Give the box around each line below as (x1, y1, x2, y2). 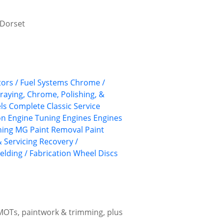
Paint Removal (30, 124, 83, 136)
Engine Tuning (8, 112, 60, 124)
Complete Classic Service (9, 101, 100, 112)
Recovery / (39, 136, 78, 147)
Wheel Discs (73, 148, 118, 159)
